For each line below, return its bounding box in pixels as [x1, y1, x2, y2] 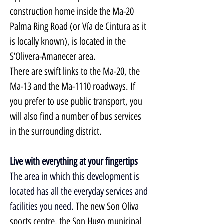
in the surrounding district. [10, 125, 102, 137]
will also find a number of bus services [10, 110, 143, 122]
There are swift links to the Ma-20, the [10, 65, 142, 77]
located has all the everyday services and [10, 185, 150, 197]
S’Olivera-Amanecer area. [10, 50, 96, 62]
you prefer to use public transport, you [10, 95, 144, 107]
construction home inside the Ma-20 [10, 5, 136, 17]
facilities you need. [10, 200, 76, 212]
